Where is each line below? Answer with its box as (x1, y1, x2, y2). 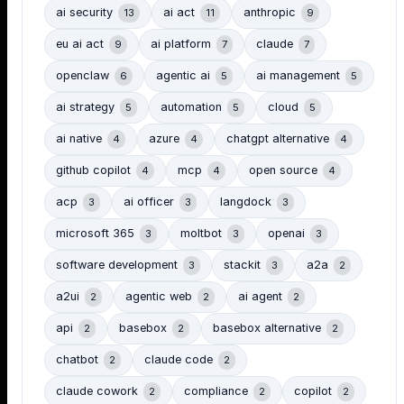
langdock (220, 195, 271, 209)
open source (249, 163, 317, 178)
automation (161, 100, 222, 115)
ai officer (124, 195, 174, 209)
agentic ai (156, 69, 210, 83)
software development (56, 258, 178, 272)
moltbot (180, 226, 222, 241)
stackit (224, 258, 261, 272)
